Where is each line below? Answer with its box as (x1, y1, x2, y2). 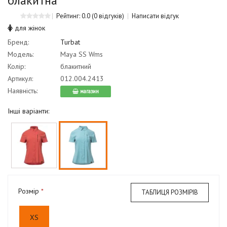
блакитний (58, 61, 91, 71)
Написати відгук (132, 11, 179, 20)
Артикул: (8, 73, 33, 83)
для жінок (13, 23, 45, 32)
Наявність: (8, 86, 37, 95)
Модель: (8, 49, 33, 59)
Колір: (8, 61, 25, 71)
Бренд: (8, 37, 29, 47)
